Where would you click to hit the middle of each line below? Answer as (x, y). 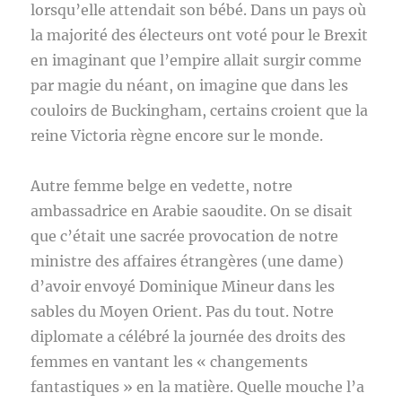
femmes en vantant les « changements (170, 362)
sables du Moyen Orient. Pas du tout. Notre (183, 311)
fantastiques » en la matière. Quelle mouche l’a (198, 387)
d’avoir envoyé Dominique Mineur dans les (183, 286)
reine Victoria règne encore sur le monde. (179, 135)
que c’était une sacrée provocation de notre (185, 236)
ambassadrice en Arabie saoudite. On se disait (192, 211)
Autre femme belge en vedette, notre (162, 186)
